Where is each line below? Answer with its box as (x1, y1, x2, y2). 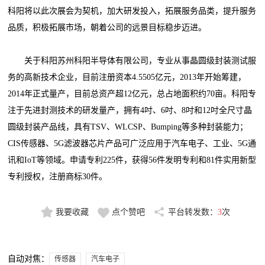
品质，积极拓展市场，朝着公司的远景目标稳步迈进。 (8, 23, 207, 33)
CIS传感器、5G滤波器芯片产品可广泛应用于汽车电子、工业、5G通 (8, 139, 257, 148)
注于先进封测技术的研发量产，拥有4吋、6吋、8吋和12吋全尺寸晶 (8, 106, 253, 115)
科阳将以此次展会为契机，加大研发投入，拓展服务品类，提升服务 (8, 7, 257, 16)
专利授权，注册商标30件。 (8, 172, 108, 182)
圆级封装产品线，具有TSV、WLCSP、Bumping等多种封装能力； (8, 122, 248, 132)
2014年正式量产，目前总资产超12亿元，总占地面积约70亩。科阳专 (8, 89, 257, 99)
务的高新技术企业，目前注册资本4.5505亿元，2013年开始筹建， (8, 73, 247, 82)
